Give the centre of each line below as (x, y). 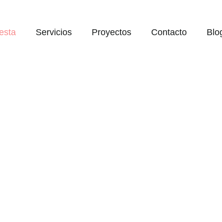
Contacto (169, 32)
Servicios (54, 32)
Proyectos (111, 32)
